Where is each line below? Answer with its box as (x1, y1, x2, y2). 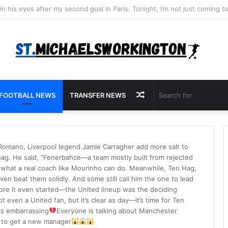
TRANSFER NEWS (70, 91, 126, 99)
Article (144, 120, 169, 130)
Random (144, 90, 176, 100)
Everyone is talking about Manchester (56, 207, 177, 215)
